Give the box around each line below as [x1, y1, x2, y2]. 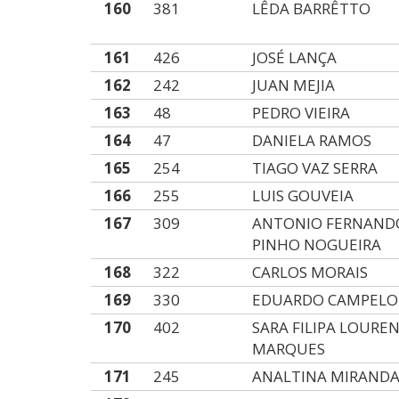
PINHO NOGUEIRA [252, 234, 382, 255]
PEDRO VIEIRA [252, 102, 351, 123]
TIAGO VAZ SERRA [252, 158, 379, 178]
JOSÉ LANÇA [252, 47, 338, 68]
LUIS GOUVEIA [252, 185, 354, 206]
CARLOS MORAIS [252, 262, 369, 282]
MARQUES [252, 338, 326, 359]
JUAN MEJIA [252, 75, 336, 95]
